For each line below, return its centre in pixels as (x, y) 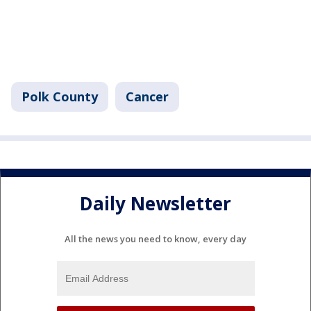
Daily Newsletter (155, 203)
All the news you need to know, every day (155, 239)
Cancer (147, 97)
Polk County (60, 97)
